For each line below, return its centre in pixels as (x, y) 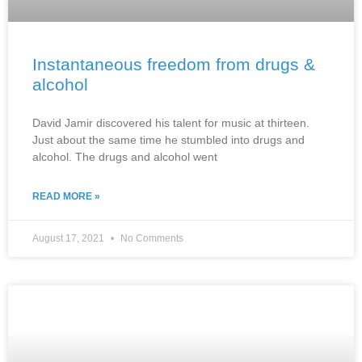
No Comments (151, 238)
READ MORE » (66, 196)
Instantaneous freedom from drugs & (174, 64)
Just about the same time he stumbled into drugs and (168, 139)
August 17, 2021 (69, 238)
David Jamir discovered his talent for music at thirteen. (171, 122)
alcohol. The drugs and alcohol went (125, 156)
